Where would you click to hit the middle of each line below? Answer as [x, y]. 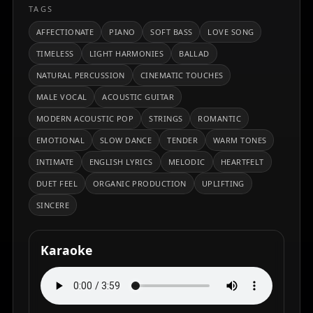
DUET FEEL [57, 183]
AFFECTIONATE [65, 31]
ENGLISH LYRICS [121, 161]
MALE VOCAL [62, 96]
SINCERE [53, 205]
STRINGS [166, 118]
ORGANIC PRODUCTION [139, 183]
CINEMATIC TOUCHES [182, 75]
